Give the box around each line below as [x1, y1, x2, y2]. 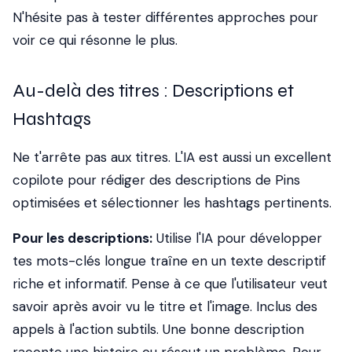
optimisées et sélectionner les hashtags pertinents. [13, 194, 332, 211]
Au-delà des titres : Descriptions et [13, 79, 294, 102]
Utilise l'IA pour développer [152, 229, 322, 247]
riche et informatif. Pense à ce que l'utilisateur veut [13, 275, 328, 292]
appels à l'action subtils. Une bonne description [13, 321, 304, 338]
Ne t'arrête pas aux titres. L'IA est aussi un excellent [13, 148, 332, 166]
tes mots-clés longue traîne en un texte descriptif [13, 252, 326, 269]
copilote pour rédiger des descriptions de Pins [13, 171, 300, 189]
